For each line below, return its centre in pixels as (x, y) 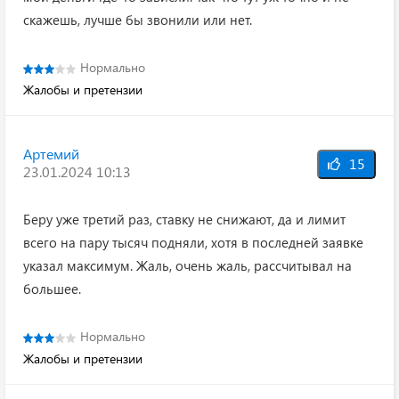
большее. (52, 289)
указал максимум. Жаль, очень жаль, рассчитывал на (187, 266)
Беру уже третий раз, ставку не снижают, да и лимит (184, 220)
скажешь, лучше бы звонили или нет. (138, 20)
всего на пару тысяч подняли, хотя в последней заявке (193, 243)
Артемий (51, 154)
